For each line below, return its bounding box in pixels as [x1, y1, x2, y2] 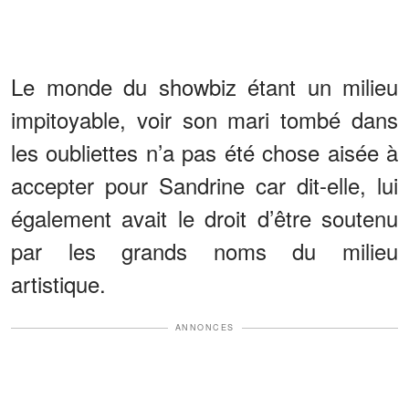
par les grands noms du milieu [11, 235, 398, 267]
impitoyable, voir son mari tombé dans [11, 103, 398, 136]
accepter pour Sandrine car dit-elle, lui [11, 169, 398, 202]
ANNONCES [174, 321, 235, 334]
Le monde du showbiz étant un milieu [11, 70, 398, 103]
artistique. [11, 267, 106, 300]
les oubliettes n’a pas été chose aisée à [11, 136, 398, 169]
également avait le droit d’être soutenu [11, 202, 398, 235]
